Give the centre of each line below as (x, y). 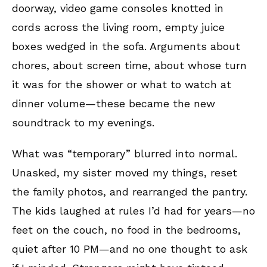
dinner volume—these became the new (114, 103)
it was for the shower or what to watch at (122, 84)
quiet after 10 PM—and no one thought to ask (130, 249)
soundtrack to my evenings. (87, 122)
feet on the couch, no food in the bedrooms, (126, 229)
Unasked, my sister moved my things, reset (125, 172)
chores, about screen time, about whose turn (129, 65)
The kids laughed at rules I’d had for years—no (133, 210)
